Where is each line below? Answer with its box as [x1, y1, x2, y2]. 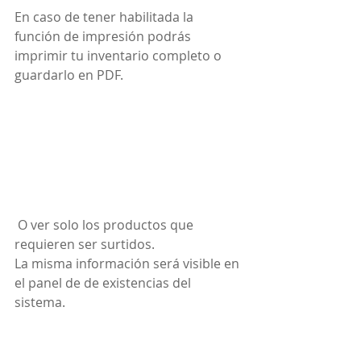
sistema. [15, 293, 65, 312]
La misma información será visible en [15, 255, 243, 273]
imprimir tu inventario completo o [15, 46, 225, 64]
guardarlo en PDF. [15, 65, 123, 84]
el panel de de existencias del [15, 274, 194, 293]
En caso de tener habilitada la [15, 7, 197, 26]
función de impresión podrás [15, 27, 194, 45]
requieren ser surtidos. [15, 235, 158, 254]
